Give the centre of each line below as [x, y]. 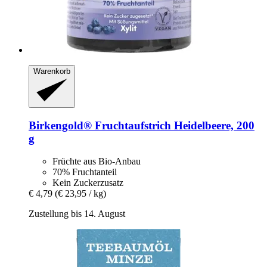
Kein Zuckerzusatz [88, 183]
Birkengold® [60, 125]
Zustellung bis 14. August [77, 214]
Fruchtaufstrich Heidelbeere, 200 [173, 125]
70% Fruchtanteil [85, 172]
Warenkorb [52, 71]
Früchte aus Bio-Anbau [97, 162]
